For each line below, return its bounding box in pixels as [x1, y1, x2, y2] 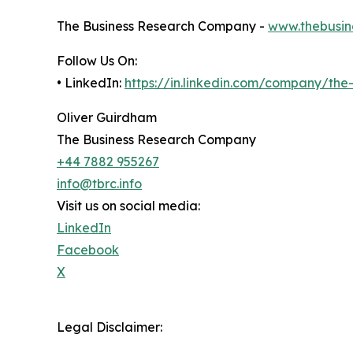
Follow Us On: [57, 53, 137, 69]
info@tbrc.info [57, 176, 142, 191]
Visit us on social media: [57, 198, 200, 214]
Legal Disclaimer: [57, 319, 162, 335]
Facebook [57, 242, 119, 258]
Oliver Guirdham [57, 110, 157, 125]
